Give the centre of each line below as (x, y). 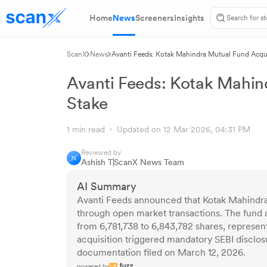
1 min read (88, 129)
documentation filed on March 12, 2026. (161, 252)
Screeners (155, 18)
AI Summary (107, 186)
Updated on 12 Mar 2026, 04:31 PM (181, 129)
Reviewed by (101, 153)
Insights (189, 18)
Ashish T (97, 162)
